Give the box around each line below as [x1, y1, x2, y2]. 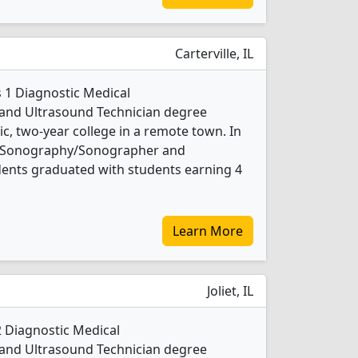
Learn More [173, 222, 243, 240]
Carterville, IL [172, 45, 253, 62]
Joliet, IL [204, 282, 253, 300]
